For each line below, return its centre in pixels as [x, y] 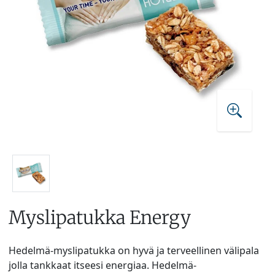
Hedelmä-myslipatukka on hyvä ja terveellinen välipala [134, 250]
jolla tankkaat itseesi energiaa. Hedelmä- [103, 265]
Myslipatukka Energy [100, 217]
